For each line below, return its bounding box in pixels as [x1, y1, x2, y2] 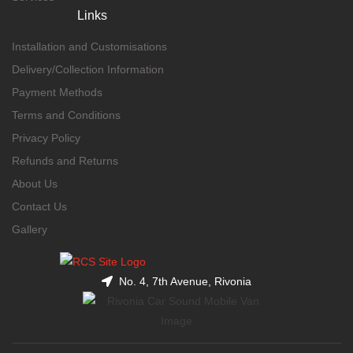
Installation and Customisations [12, 40, 167, 53]
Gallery [12, 223, 47, 236]
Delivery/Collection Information [12, 63, 164, 76]
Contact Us [12, 200, 67, 213]
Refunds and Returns [12, 154, 118, 167]
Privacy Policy [12, 132, 80, 144]
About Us [12, 177, 58, 190]
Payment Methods [12, 86, 102, 98]
